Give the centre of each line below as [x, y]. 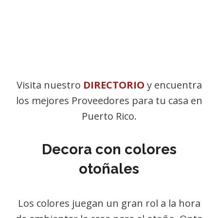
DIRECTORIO [114, 85]
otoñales [109, 169]
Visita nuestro [50, 85]
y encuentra [173, 85]
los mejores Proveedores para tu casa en [109, 100]
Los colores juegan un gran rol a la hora [109, 203]
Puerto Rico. [109, 116]
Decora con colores [109, 149]
